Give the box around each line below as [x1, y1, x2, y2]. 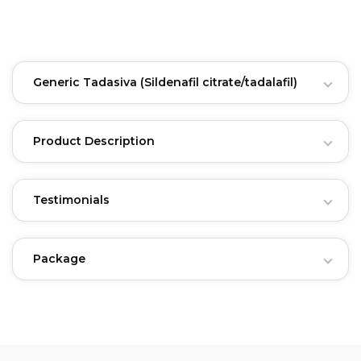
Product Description [33, 134, 155, 148]
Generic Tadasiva [33, 75, 140, 89]
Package [33, 251, 85, 266]
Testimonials [33, 193, 110, 207]
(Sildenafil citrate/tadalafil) [140, 75, 297, 89]
